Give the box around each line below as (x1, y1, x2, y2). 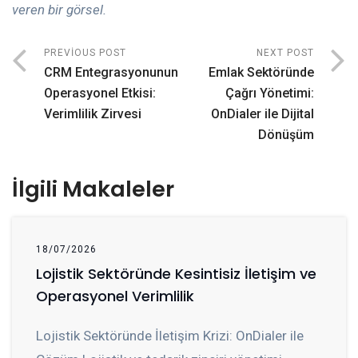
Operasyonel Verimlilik (36, 286, 194, 307)
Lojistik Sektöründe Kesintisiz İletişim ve (36, 264, 316, 284)
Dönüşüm (258, 127, 314, 143)
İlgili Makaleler (12, 173, 174, 205)
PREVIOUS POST (44, 47, 126, 59)
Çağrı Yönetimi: (225, 86, 314, 101)
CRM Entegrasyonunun (44, 65, 178, 81)
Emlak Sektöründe (209, 65, 314, 81)
